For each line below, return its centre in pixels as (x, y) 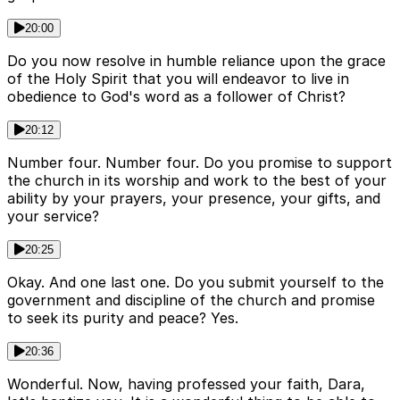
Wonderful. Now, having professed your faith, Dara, (186, 384)
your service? (53, 217)
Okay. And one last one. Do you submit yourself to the (196, 283)
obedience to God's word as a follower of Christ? (176, 97)
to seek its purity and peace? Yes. (123, 318)
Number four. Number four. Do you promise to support (200, 163)
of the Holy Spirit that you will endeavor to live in (178, 79)
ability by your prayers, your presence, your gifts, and (194, 199)
